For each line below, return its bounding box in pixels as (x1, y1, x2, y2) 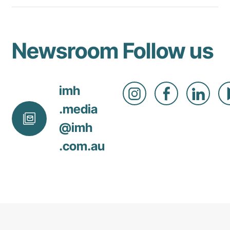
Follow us (123, 37, 214, 64)
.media (59, 102, 98, 117)
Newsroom (12, 37, 119, 64)
